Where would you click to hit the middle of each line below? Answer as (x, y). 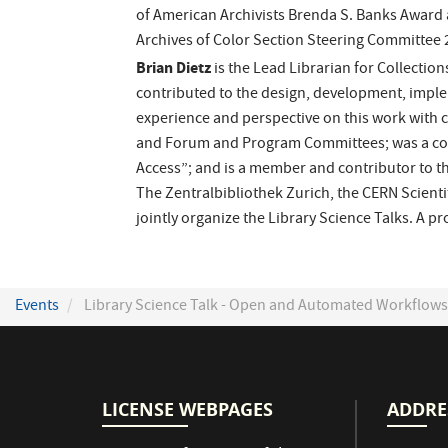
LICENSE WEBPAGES (187, 409)
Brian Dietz (174, 67)
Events (37, 307)
